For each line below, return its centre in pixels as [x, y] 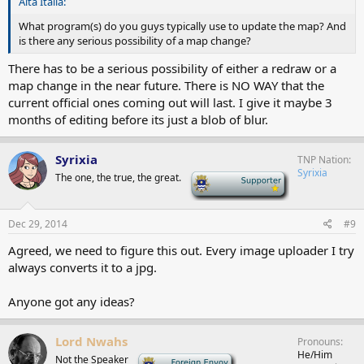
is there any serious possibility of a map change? [135, 41]
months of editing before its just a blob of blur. [138, 119]
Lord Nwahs [91, 341]
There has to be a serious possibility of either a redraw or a [172, 68]
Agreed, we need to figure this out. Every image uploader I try [181, 250]
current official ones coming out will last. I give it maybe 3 [170, 102]
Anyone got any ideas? [71, 301]
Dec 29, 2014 [38, 223]
